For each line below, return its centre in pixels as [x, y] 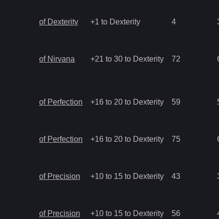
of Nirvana [57, 59]
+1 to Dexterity [115, 22]
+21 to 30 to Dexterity [127, 59]
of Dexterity [59, 22]
